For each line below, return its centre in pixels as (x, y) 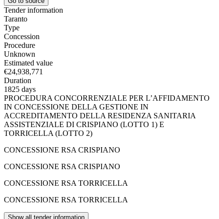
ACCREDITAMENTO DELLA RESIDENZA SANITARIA (100, 115)
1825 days (20, 89)
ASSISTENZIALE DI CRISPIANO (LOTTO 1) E (84, 124)
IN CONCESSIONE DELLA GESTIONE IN (76, 107)
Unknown (20, 54)
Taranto (16, 19)
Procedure (20, 45)
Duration (18, 80)
